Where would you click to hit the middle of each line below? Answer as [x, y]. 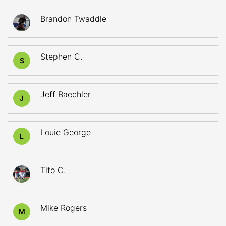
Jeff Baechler [66, 94]
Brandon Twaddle [73, 19]
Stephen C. [61, 56]
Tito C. [53, 170]
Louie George [66, 132]
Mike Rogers [64, 208]
